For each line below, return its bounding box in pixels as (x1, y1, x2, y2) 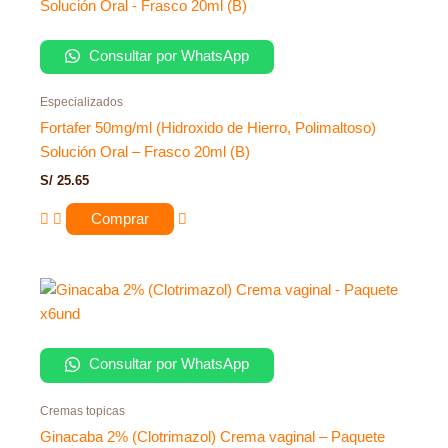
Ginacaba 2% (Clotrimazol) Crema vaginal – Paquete (40, 428, 385, 445)
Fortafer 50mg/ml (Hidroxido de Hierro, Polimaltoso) (40, 120, 376, 137)
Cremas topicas (40, 403, 125, 418)
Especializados (40, 95, 123, 110)
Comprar (91, 210, 149, 227)
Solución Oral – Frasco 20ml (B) (40, 144, 250, 161)
